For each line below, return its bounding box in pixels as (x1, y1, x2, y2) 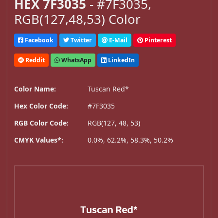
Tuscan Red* (88, 84, 129, 94)
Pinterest (143, 36, 172, 44)
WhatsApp (60, 55, 91, 64)
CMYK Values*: (14, 135, 63, 145)
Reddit (24, 55, 45, 64)
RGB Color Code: (14, 118, 69, 128)
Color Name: (14, 84, 56, 94)
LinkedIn (107, 55, 135, 64)
